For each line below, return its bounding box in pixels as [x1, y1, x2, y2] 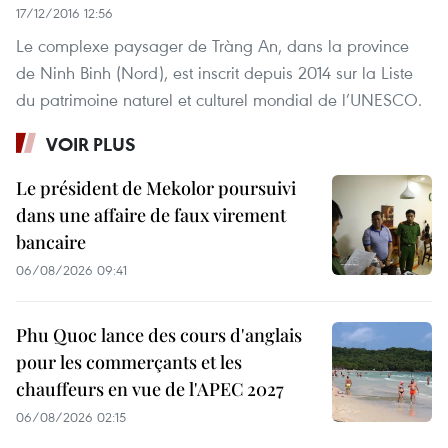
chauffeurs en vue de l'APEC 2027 [16, 377, 284, 402]
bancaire [16, 230, 86, 255]
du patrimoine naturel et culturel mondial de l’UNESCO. [16, 88, 422, 112]
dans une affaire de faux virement [16, 203, 286, 228]
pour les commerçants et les [16, 350, 242, 375]
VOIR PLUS [46, 132, 136, 157]
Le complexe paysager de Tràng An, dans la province [16, 34, 409, 58]
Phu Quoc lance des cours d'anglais [16, 323, 302, 348]
